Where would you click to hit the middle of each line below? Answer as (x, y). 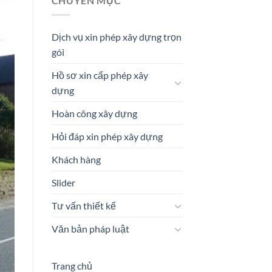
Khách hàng (76, 160)
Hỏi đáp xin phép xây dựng (107, 137)
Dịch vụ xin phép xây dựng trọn (116, 37)
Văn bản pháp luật (90, 229)
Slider (63, 183)
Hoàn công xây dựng (94, 114)
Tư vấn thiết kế (83, 206)
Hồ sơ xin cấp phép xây (100, 75)
